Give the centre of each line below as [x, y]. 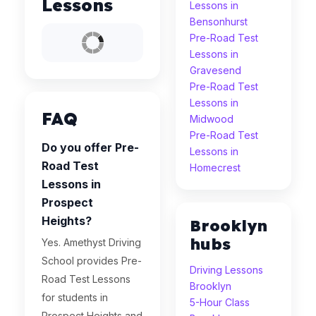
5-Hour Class [220, 302]
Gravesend [216, 70]
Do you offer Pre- [90, 147]
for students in [75, 297]
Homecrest [215, 168]
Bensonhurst [219, 22]
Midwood [212, 119]
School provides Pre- [92, 261]
